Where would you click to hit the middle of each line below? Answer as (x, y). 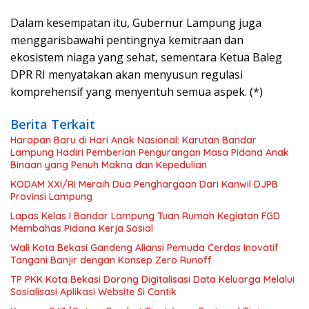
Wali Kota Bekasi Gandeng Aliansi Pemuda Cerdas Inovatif (144, 248)
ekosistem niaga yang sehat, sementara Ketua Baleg (146, 57)
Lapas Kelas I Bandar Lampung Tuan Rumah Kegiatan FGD (145, 216)
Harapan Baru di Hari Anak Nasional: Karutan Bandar (133, 140)
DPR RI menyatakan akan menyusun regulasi (127, 74)
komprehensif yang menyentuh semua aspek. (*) (137, 92)
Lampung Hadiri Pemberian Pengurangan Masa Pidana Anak (150, 152)
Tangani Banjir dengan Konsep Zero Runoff (111, 260)
